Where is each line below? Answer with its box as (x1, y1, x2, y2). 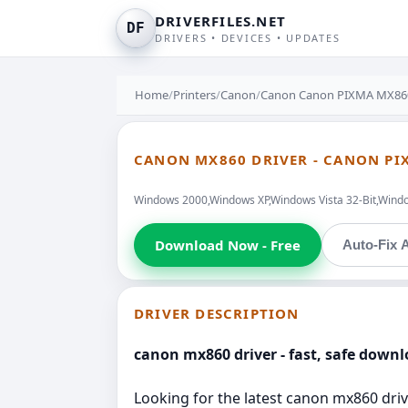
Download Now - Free (155, 235, 301, 254)
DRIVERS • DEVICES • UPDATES (155, 31, 341, 45)
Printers (173, 87, 216, 103)
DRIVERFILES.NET (155, 12, 286, 30)
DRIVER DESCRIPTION (134, 303, 300, 322)
